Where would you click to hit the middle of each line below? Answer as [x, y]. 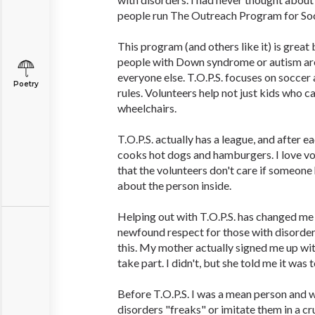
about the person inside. [174, 185]
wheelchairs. [147, 108]
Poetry [26, 84]
